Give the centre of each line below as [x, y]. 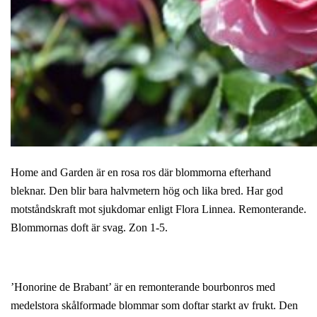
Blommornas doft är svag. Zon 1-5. [89, 227]
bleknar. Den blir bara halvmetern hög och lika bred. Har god [147, 190]
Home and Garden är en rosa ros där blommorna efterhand [141, 172]
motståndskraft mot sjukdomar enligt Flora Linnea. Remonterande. [158, 209]
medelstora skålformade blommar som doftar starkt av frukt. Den [154, 305]
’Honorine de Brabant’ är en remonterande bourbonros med [143, 287]
